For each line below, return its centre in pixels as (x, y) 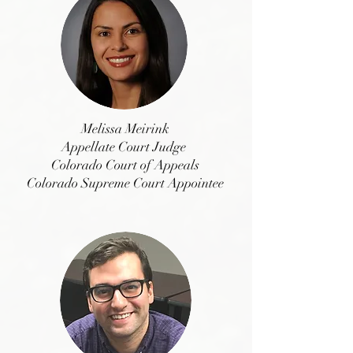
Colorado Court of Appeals (125, 165)
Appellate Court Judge (125, 147)
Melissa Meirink (125, 129)
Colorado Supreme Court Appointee (125, 183)
